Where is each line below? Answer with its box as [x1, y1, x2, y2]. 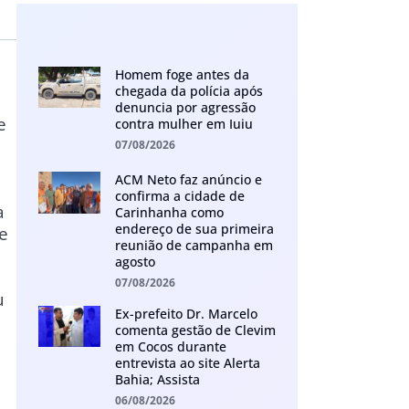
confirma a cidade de [114, 187, 245, 205]
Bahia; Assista [114, 371, 200, 389]
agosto [114, 253, 155, 271]
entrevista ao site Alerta [114, 354, 260, 372]
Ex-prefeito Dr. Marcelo [114, 305, 257, 323]
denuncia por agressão [114, 99, 256, 117]
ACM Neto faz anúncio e [114, 171, 262, 189]
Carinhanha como [114, 204, 224, 222]
